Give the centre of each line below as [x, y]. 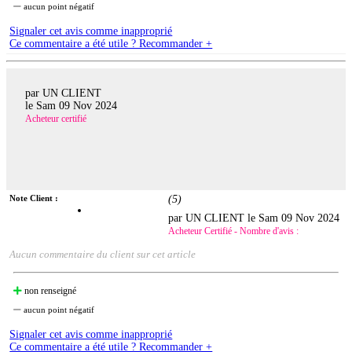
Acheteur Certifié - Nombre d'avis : [234, 231]
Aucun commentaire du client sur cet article [103, 255]
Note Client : [34, 198]
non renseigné [49, 291]
